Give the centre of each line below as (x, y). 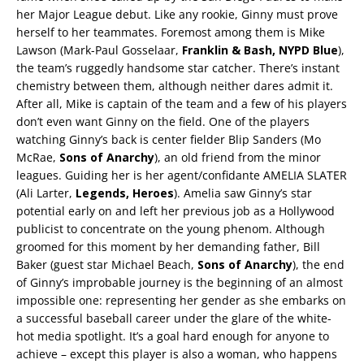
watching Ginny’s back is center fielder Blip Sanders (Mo (169, 139)
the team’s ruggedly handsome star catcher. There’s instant (178, 68)
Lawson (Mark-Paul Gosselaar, (99, 50)
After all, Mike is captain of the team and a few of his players (182, 104)
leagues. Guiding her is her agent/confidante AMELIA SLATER (182, 175)
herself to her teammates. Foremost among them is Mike (171, 32)
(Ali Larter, (44, 193)
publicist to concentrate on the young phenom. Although (171, 229)
